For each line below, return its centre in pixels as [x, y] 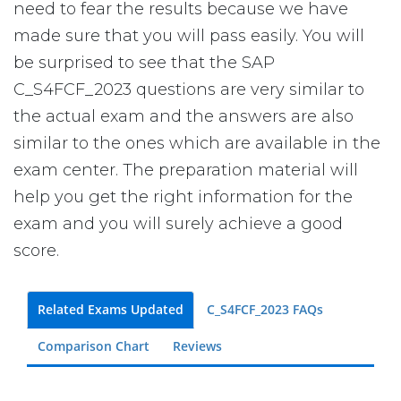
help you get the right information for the [183, 197]
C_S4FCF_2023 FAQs [265, 309]
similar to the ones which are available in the [197, 143]
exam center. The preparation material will [186, 170]
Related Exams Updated [111, 309]
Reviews [197, 346]
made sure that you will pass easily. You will [189, 36]
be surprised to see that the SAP [144, 63]
